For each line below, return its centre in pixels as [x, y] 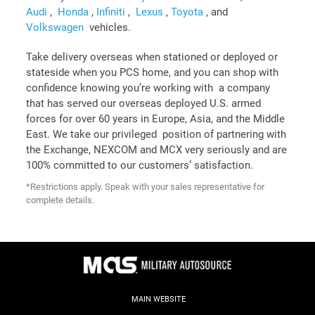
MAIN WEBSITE [159, 299]
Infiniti [112, 12]
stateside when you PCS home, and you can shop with [152, 72]
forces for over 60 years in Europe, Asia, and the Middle [155, 119]
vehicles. [109, 27]
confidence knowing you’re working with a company [148, 88]
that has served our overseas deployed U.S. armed [143, 103]
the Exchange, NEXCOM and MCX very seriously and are [156, 150]
